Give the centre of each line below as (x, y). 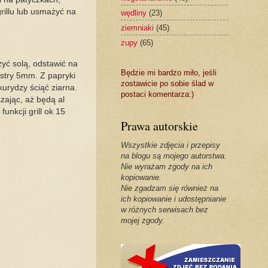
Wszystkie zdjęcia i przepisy (170, 145)
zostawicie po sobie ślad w (167, 84)
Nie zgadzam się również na (169, 188)
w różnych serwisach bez (164, 210)
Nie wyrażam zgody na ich (166, 167)
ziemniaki (137, 28)
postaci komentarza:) (157, 95)
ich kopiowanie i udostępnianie (173, 199)
